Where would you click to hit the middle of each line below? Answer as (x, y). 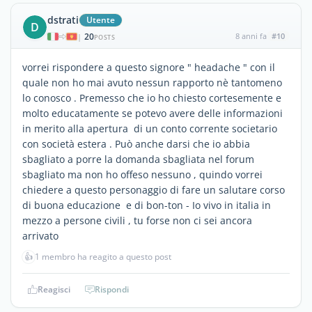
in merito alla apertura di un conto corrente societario (151, 128)
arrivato (40, 235)
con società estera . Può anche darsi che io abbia (136, 143)
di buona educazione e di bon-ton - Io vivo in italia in (147, 205)
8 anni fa (251, 36)
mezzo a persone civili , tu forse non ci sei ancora (137, 220)
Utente (100, 19)
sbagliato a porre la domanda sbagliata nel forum (138, 159)
